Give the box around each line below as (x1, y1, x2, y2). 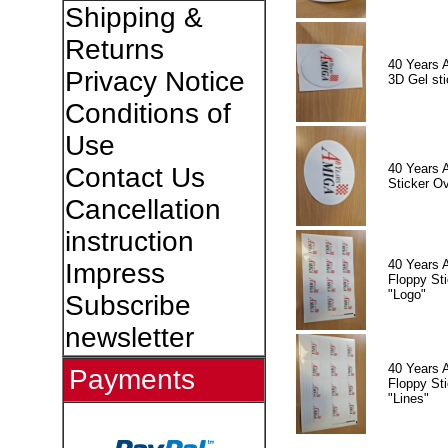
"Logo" (387, 286, 426, 302)
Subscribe (64, 290, 191, 321)
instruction (64, 226, 194, 257)
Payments (68, 364, 195, 395)
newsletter (64, 322, 194, 353)
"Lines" (387, 390, 429, 406)
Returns (64, 34, 164, 65)
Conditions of (64, 98, 231, 129)
